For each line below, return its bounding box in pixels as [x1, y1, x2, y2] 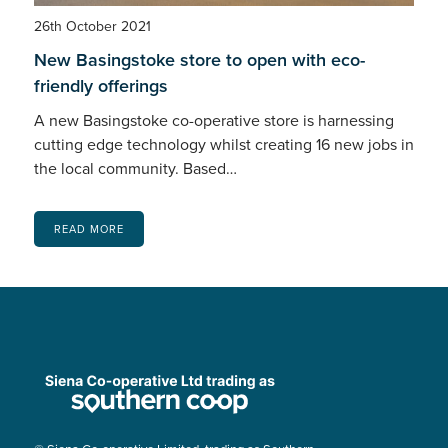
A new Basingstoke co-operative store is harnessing [33, 109, 394, 133]
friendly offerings [33, 73, 168, 100]
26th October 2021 [33, 16, 151, 38]
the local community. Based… [33, 157, 237, 181]
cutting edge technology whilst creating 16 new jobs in [33, 133, 414, 157]
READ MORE [53, 221, 124, 238]
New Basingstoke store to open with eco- [33, 47, 365, 74]
